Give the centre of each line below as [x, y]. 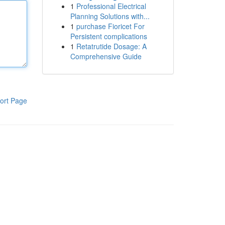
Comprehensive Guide [106, 56]
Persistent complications [108, 36]
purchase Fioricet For [110, 26]
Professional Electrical [111, 6]
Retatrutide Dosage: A [111, 46]
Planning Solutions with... [110, 16]
